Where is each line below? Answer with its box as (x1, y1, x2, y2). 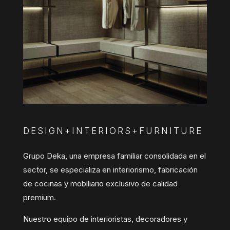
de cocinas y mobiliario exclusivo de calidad (23, 178, 178, 188)
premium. (23, 192, 56, 202)
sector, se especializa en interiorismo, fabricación (23, 164, 198, 175)
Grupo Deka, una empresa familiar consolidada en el (23, 150, 206, 161)
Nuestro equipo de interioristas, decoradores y (23, 214, 187, 224)
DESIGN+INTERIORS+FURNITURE (23, 125, 203, 136)
